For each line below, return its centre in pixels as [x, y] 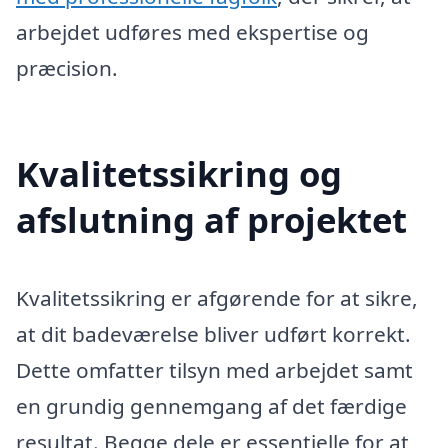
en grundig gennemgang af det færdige [211, 405]
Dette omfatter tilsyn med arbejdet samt [214, 369]
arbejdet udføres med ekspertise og [192, 31]
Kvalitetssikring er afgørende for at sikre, [217, 297]
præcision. [67, 67]
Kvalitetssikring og [179, 173]
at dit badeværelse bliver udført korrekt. [213, 333]
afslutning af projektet [211, 219]
